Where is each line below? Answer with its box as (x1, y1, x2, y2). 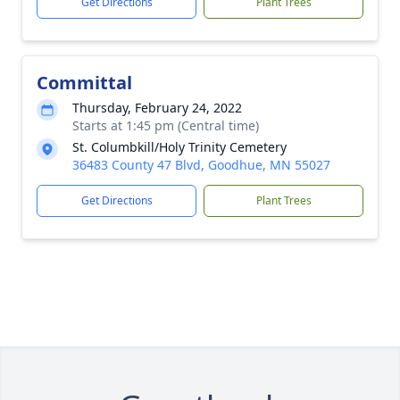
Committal (37, 71, 132, 95)
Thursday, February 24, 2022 (72, 99, 242, 116)
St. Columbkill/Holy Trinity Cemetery (72, 138, 287, 155)
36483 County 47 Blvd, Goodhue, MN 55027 (72, 156, 330, 173)
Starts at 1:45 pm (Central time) (72, 117, 259, 134)
